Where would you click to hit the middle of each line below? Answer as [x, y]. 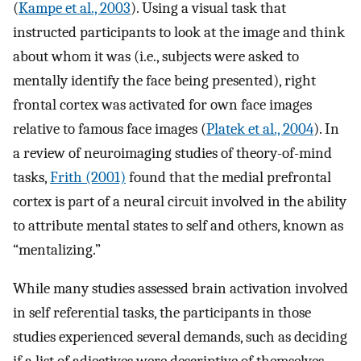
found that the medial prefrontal [228, 177]
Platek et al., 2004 [260, 129]
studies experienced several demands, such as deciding [180, 337]
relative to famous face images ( [110, 129]
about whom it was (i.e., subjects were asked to [156, 56]
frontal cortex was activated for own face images [162, 104]
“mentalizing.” [57, 249]
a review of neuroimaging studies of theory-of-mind [172, 153]
